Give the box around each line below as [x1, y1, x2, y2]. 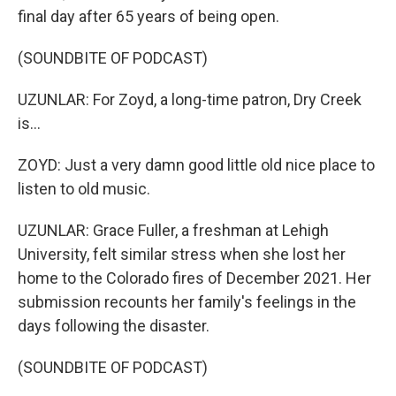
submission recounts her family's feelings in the [18, 293, 356, 311]
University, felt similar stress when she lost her [18, 245, 346, 263]
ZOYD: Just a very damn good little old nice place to [18, 156, 375, 174]
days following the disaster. [18, 316, 209, 335]
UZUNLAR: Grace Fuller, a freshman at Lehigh [18, 221, 329, 240]
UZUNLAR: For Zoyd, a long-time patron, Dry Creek [18, 90, 362, 109]
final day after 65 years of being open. [18, 7, 279, 26]
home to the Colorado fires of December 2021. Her [18, 269, 371, 287]
